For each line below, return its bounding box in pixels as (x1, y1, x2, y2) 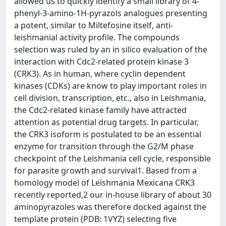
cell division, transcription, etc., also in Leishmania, (14, 92, 206, 103)
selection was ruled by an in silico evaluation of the (14, 44, 207, 55)
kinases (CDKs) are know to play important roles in (14, 80, 207, 91)
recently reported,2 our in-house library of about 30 (14, 189, 211, 200)
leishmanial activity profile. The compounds (14, 32, 180, 43)
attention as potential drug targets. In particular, (14, 117, 198, 128)
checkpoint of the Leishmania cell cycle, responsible (14, 153, 211, 164)
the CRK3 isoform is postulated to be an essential (14, 129, 201, 140)
